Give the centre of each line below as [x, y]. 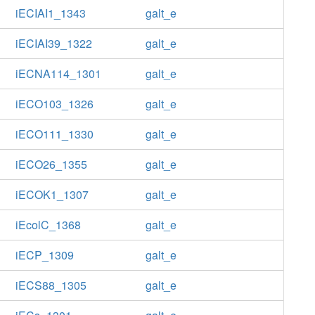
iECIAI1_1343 [50, 13]
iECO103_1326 [54, 104]
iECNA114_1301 [58, 73]
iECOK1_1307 [52, 194]
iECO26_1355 [51, 164]
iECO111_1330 [54, 134]
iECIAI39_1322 [53, 43]
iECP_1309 [44, 255]
